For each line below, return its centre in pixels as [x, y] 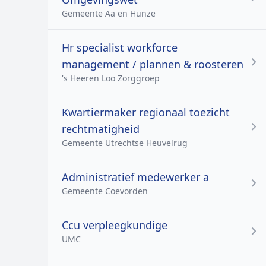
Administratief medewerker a [135, 177]
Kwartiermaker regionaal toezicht [146, 112]
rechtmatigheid [101, 129]
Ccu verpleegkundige [115, 225]
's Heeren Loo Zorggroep [111, 78]
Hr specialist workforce [120, 47]
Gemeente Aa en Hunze [109, 13]
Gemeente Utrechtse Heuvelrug [125, 143]
